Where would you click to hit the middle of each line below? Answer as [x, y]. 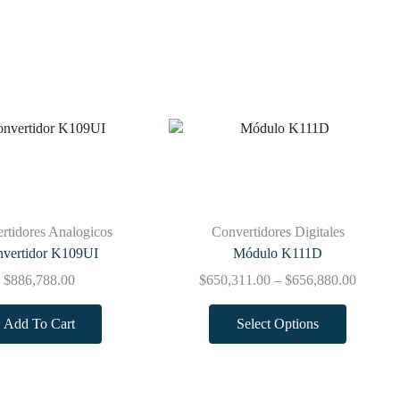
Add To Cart [39, 324]
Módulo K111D [278, 253]
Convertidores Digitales [278, 231]
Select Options [278, 324]
